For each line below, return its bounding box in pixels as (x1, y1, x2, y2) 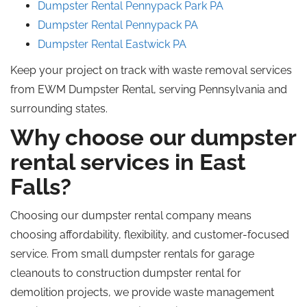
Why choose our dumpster (10, 124, 296, 151)
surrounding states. (10, 102, 108, 115)
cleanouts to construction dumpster (10, 267, 195, 280)
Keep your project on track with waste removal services (10, 64, 292, 77)
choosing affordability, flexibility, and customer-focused (10, 228, 289, 241)
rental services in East (10, 149, 246, 175)
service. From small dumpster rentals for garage (10, 247, 254, 260)
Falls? (10, 173, 71, 200)
